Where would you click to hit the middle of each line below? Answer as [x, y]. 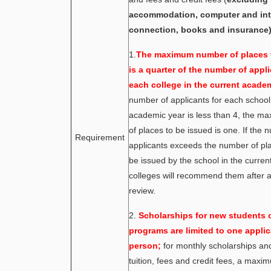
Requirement [100, 137]
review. [142, 191]
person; [145, 246]
